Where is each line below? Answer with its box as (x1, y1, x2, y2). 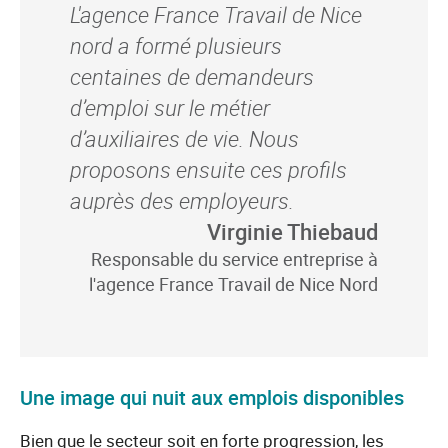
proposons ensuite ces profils (70, 155, 347, 184)
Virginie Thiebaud (207, 217, 378, 246)
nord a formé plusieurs (70, 31, 282, 60)
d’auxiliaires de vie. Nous (70, 124, 299, 153)
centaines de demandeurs (70, 62, 314, 91)
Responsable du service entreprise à (91, 247, 378, 271)
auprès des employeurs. (70, 186, 294, 215)
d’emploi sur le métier (70, 93, 270, 122)
